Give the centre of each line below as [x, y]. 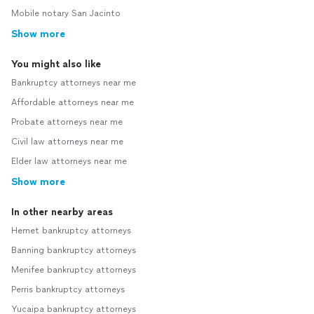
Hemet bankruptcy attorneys [71, 231]
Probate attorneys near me [67, 122]
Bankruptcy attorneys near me [74, 83]
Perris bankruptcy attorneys [68, 290]
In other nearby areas [62, 212]
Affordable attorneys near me [73, 103]
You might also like [56, 64]
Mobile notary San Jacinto [66, 14]
